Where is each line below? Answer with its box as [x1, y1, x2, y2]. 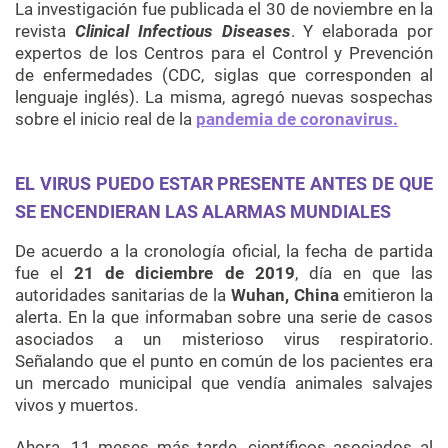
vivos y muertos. [15, 395, 138, 416]
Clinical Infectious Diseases [74, 21, 291, 42]
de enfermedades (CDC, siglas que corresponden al [15, 65, 433, 86]
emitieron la [338, 285, 434, 306]
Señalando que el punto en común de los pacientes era [15, 351, 433, 372]
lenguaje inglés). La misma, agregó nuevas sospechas [15, 87, 433, 108]
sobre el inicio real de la [15, 109, 196, 130]
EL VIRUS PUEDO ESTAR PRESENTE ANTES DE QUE [15, 173, 433, 195]
